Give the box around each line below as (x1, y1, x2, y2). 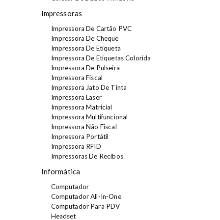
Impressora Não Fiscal (51, 122, 117, 131)
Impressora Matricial (51, 103, 112, 111)
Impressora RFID (51, 142, 101, 150)
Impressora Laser (51, 93, 102, 101)
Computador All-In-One (51, 192, 121, 200)
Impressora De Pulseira (51, 63, 120, 72)
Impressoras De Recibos (51, 152, 123, 160)
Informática (41, 166, 81, 176)
